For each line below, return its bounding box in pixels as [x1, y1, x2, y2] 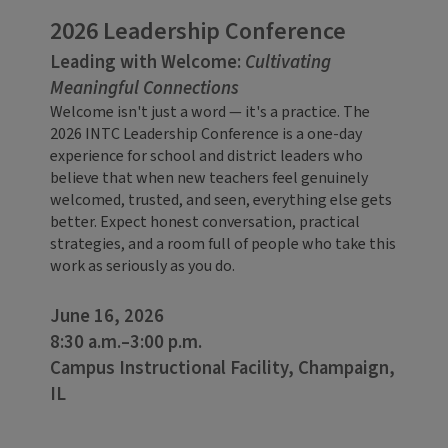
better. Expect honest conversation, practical [50, 211, 360, 234]
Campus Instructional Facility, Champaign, [50, 355, 395, 382]
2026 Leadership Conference [50, 14, 346, 50]
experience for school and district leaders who [50, 145, 363, 168]
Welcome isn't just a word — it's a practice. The [50, 101, 370, 124]
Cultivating [245, 49, 331, 76]
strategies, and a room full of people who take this [50, 233, 396, 256]
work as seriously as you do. [50, 255, 235, 278]
